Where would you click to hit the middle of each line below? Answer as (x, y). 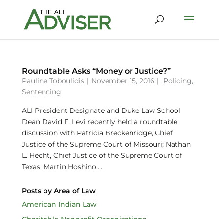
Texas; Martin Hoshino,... (62, 167)
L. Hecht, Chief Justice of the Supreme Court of (102, 155)
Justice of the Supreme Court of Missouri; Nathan (106, 144)
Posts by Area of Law (59, 191)
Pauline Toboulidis (53, 81)
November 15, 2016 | (126, 81)
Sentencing (41, 92)
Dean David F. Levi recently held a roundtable (99, 122)
